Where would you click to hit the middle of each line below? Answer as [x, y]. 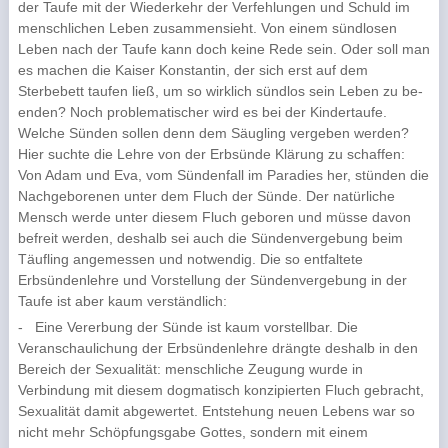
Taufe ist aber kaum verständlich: [122, 301]
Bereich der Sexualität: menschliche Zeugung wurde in [190, 369]
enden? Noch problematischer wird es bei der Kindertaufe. [202, 112]
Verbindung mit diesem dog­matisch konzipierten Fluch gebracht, [220, 390]
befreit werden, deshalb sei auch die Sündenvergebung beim [210, 238]
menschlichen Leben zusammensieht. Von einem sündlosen [207, 28]
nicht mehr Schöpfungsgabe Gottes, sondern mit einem [192, 432]
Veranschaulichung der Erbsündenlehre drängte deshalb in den [217, 348]
